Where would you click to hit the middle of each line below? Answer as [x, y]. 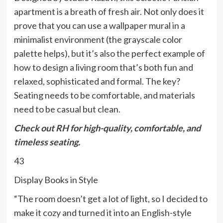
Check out [35, 128]
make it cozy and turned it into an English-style [103, 213]
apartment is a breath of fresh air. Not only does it [109, 12]
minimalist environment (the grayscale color [98, 40]
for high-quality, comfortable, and [134, 128]
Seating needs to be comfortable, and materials [104, 95]
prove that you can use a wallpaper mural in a [99, 26]
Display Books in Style [56, 180]
